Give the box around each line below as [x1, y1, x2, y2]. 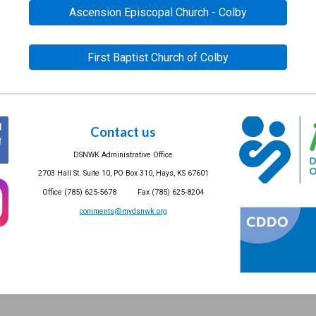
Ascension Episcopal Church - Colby [68, 6, 247, 20]
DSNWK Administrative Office [73, 150, 174, 159]
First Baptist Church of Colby [87, 50, 229, 64]
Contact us [90, 124, 157, 140]
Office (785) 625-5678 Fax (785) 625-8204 [42, 187, 205, 197]
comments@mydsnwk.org [79, 206, 167, 216]
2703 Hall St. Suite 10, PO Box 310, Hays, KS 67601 [37, 169, 209, 178]
